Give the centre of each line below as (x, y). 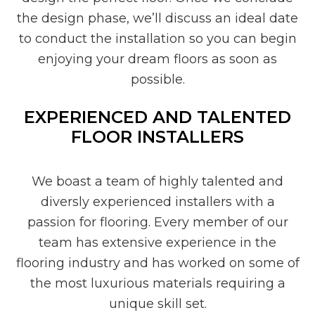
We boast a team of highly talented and (157, 181)
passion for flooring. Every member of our (157, 222)
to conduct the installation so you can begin (157, 38)
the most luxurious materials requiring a (157, 283)
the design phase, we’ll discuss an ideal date (157, 18)
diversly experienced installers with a (157, 201)
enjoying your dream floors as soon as (157, 59)
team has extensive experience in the (157, 242)
